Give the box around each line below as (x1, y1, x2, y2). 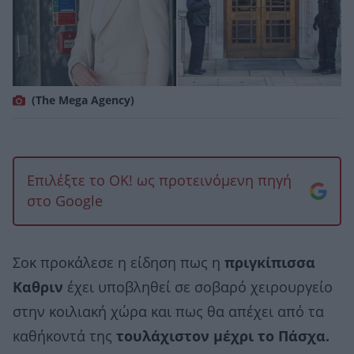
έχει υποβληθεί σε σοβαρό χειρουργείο (63, 279, 333, 296)
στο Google (27, 193, 103, 209)
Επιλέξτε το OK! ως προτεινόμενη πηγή (27, 172, 292, 189)
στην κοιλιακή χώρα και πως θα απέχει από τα (13, 303, 324, 320)
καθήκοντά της (13, 328, 116, 345)
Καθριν (13, 279, 63, 296)
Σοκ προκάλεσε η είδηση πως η (13, 254, 224, 271)
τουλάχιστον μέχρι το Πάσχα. (116, 328, 330, 345)
